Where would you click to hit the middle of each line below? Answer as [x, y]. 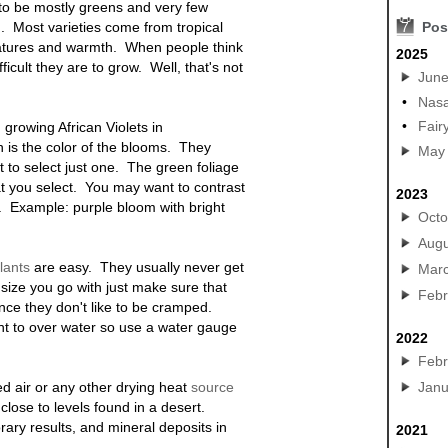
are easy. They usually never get [137, 266]
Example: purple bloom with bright [114, 206]
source [213, 386]
